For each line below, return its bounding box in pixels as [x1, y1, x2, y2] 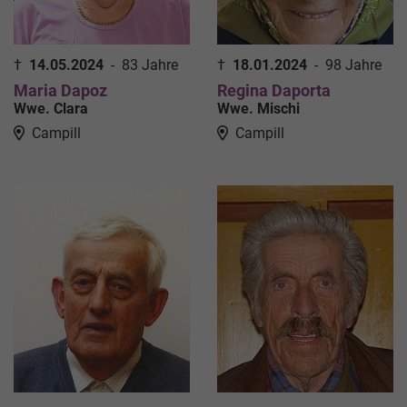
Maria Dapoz [14, 80, 107, 100]
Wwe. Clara [14, 99, 88, 117]
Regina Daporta [217, 80, 331, 100]
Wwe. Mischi [217, 99, 300, 117]
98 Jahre [325, 55, 382, 74]
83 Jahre [122, 55, 178, 74]
